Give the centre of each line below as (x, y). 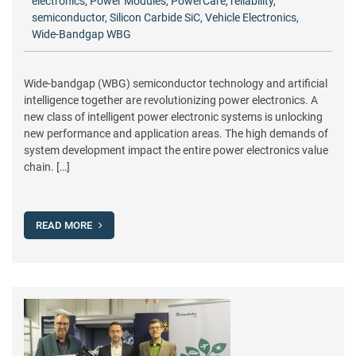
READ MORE (65, 225)
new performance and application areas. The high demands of (176, 133)
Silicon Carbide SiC (155, 17)
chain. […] (47, 167)
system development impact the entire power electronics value (176, 150)
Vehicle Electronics (251, 17)
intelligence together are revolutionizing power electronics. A (171, 100)
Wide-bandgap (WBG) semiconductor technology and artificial (176, 83)
